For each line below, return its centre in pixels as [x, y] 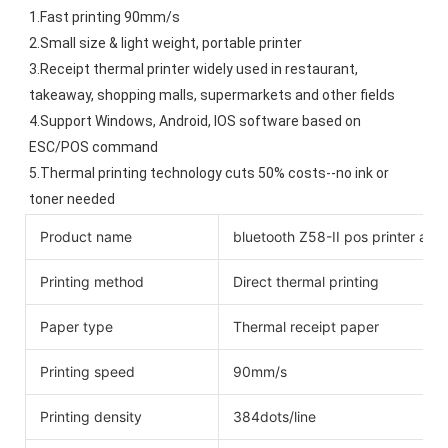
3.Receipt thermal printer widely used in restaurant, [193, 69]
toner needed [72, 199]
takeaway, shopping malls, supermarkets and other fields [212, 95]
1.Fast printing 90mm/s [104, 17]
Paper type [76, 326]
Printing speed [87, 371]
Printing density [91, 416]
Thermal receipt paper [306, 326]
